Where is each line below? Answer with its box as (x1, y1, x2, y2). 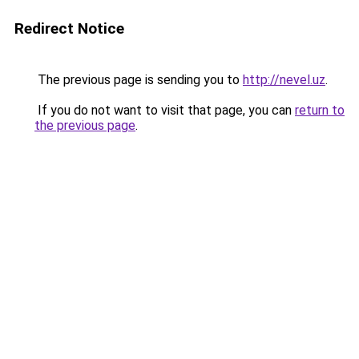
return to (295, 103, 345, 118)
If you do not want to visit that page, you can (34, 103, 295, 118)
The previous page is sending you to (34, 72, 243, 87)
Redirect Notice (14, 19, 124, 38)
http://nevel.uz (243, 72, 325, 87)
